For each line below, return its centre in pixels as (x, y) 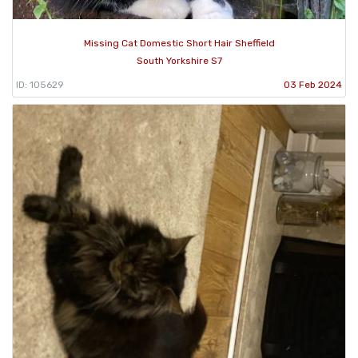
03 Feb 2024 (313, 85)
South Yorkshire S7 (179, 61)
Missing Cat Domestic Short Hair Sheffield (179, 44)
